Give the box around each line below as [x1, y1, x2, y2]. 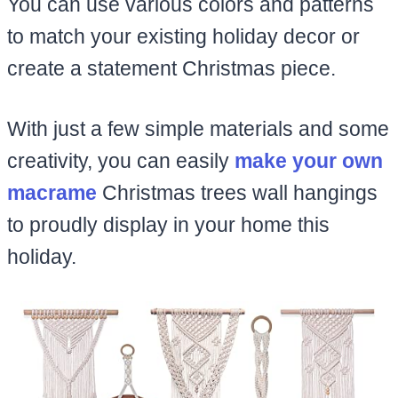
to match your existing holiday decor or [7, 24, 360, 48]
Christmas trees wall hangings [97, 180, 378, 204]
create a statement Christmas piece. [7, 56, 341, 80]
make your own [235, 148, 383, 172]
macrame [7, 180, 97, 204]
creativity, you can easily [7, 148, 235, 172]
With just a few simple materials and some [7, 116, 389, 140]
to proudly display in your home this [7, 212, 330, 236]
